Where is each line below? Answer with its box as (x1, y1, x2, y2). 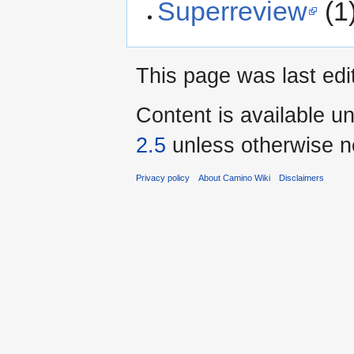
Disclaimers (279, 172, 325, 183)
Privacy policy (136, 172, 190, 183)
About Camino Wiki (198, 172, 271, 183)
